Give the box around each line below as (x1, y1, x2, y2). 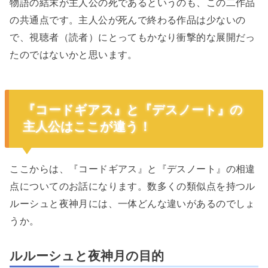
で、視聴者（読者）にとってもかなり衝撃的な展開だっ (10, 32, 255, 43)
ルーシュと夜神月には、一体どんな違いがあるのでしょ (10, 197, 255, 209)
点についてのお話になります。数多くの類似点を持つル (10, 180, 255, 191)
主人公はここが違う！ (22, 120, 151, 134)
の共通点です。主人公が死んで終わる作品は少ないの (10, 14, 246, 26)
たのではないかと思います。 (10, 49, 138, 60)
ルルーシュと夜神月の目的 (10, 249, 165, 264)
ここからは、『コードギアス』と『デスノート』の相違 (10, 163, 255, 174)
